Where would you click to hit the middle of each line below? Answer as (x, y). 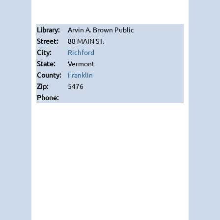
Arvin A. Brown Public (100, 29)
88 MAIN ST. (85, 41)
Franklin (80, 75)
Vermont (81, 63)
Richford (81, 52)
